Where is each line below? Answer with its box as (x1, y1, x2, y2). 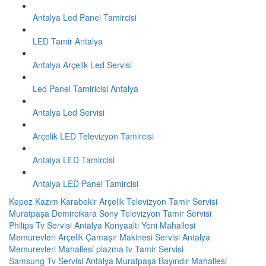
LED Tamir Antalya (33, 34, 103, 47)
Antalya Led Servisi (33, 106, 104, 118)
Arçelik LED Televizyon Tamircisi (33, 129, 154, 142)
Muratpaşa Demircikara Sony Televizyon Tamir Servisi (9, 207, 211, 219)
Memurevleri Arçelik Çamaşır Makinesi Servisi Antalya (9, 230, 210, 243)
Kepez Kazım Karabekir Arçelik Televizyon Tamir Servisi (9, 195, 217, 207)
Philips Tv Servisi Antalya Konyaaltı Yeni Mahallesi (9, 218, 195, 231)
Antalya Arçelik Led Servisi (33, 58, 132, 71)
